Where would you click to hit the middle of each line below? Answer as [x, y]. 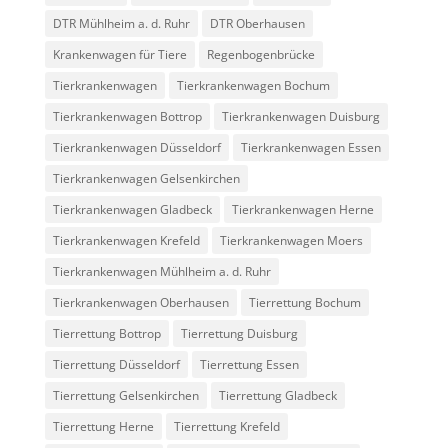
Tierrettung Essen [249, 365]
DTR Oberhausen [257, 24]
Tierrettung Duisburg [239, 334]
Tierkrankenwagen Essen [310, 148]
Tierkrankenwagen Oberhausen [140, 303]
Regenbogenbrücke [260, 55]
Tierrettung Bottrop [106, 334]
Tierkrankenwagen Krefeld [126, 241]
